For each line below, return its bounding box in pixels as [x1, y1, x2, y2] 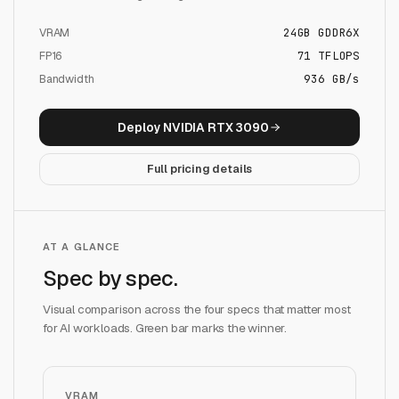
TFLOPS [311, 48, 360, 63]
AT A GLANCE [43, 240, 121, 253]
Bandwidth [39, 71, 94, 86]
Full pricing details [146, 161, 253, 176]
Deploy [118, 119, 164, 135]
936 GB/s [304, 71, 360, 86]
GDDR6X [318, 25, 360, 40]
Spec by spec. [43, 265, 178, 292]
